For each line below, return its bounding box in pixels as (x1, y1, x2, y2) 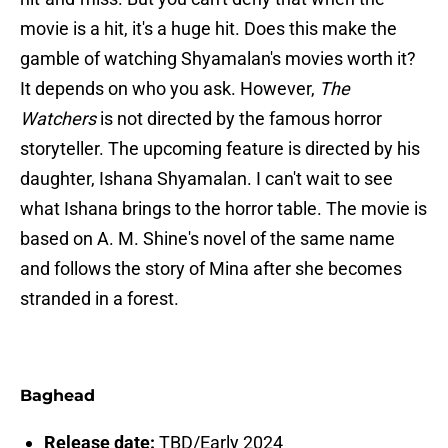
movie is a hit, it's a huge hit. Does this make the (20, 18, 397, 40)
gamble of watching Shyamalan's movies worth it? (20, 48, 416, 70)
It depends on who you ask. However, (20, 78, 319, 100)
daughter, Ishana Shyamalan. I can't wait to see (20, 168, 393, 190)
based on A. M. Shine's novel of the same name (20, 228, 395, 250)
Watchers (20, 108, 100, 130)
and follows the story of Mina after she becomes (20, 258, 402, 280)
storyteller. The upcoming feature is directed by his (20, 138, 420, 160)
